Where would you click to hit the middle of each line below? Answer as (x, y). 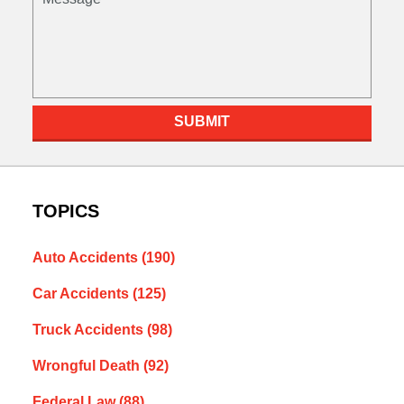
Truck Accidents (89, 330)
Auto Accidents (87, 258)
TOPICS (65, 211)
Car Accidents (82, 294)
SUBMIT (202, 122)
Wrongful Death (87, 366)
